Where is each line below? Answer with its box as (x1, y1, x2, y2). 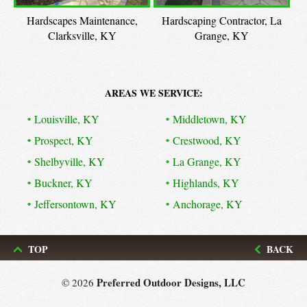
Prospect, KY (34, 133, 93, 147)
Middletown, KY (173, 112, 247, 126)
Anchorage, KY (173, 197, 243, 211)
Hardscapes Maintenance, (26, 13, 138, 27)
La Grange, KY (173, 154, 241, 169)
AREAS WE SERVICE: (104, 86, 203, 100)
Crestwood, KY (173, 133, 241, 147)
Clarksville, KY (47, 28, 116, 42)
